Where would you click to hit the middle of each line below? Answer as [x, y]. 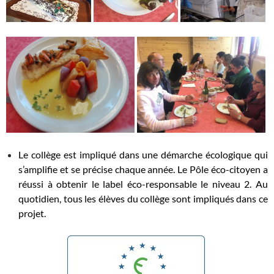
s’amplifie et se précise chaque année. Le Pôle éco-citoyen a [143, 169]
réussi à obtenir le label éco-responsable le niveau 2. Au [143, 184]
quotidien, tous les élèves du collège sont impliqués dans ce [143, 199]
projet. [32, 213]
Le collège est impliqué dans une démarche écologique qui [143, 155]
